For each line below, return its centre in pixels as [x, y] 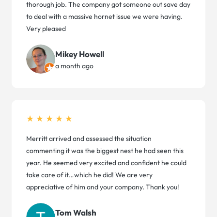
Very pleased [46, 29]
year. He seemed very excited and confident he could [106, 163]
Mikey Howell [80, 54]
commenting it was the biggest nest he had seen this [105, 151]
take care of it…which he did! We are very [89, 175]
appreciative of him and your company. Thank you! [103, 187]
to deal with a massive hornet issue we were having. [104, 17]
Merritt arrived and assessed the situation [89, 139]
